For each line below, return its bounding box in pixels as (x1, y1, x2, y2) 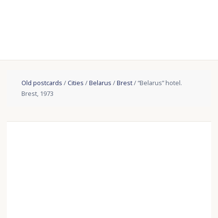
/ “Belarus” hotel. (132, 78, 182, 88)
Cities (68, 78, 84, 88)
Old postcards (21, 78, 63, 88)
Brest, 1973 (21, 89, 54, 98)
